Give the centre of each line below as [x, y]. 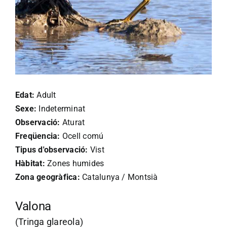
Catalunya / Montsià [119, 177]
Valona [33, 206]
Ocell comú [82, 136]
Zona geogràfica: [48, 177]
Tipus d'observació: [52, 149]
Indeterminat [61, 108]
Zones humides [74, 163]
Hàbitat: [30, 163]
